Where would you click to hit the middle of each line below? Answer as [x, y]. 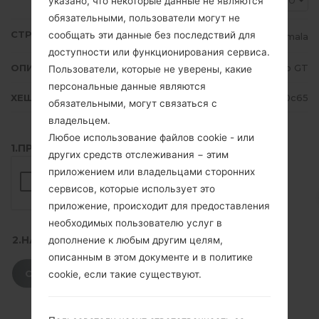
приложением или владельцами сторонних [152, 171]
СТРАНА [32, 35]
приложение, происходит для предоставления [159, 205]
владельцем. [79, 120]
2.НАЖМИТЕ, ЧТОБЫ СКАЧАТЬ [95, 240]
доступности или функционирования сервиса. [159, 52]
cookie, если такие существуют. [125, 274]
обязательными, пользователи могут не [144, 17]
